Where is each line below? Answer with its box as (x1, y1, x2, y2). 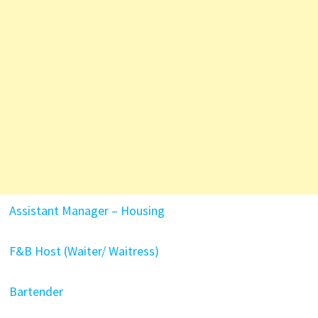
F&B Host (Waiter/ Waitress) (9, 243, 159, 259)
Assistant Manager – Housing (9, 202, 165, 219)
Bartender (9, 283, 63, 300)
